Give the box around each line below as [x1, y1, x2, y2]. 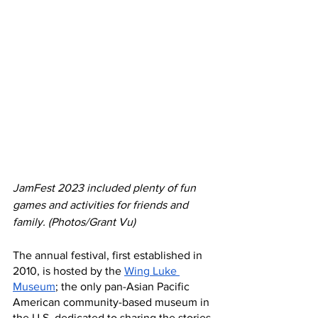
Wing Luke [124, 264, 180, 277]
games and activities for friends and [13, 198, 191, 211]
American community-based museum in [13, 295, 212, 308]
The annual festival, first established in [13, 248, 205, 261]
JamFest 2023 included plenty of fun [13, 181, 199, 194]
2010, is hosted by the [13, 264, 124, 277]
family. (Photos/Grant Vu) [13, 215, 136, 228]
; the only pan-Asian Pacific [55, 280, 192, 292]
